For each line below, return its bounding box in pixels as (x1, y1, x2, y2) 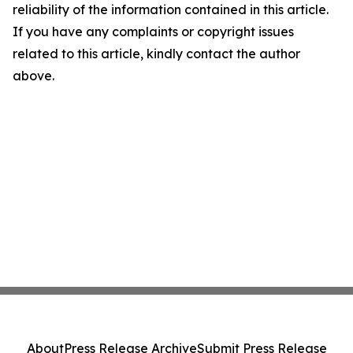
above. (13, 68, 54, 84)
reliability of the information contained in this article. (13, 2, 329, 18)
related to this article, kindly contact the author (13, 46, 300, 62)
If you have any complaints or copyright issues (13, 24, 294, 40)
